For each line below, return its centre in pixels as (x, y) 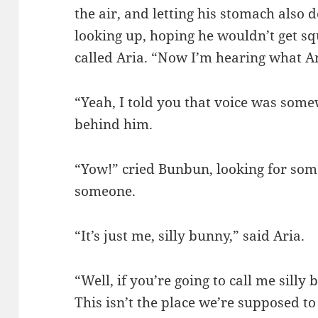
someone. (105, 191)
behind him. (114, 124)
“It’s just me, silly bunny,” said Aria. (190, 235)
